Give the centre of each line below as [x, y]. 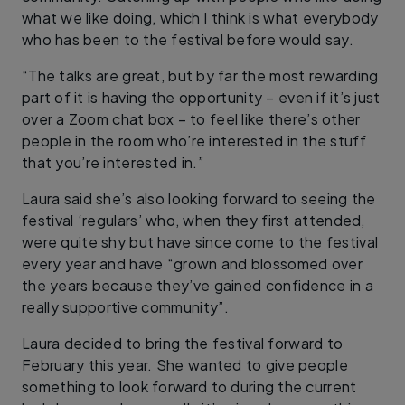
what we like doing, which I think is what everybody [200, 17]
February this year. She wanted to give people [185, 364]
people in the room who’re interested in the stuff [194, 140]
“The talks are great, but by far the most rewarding [200, 75]
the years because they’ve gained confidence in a [198, 285]
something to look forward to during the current [189, 386]
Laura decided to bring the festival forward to [183, 343]
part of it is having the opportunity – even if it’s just [201, 97]
